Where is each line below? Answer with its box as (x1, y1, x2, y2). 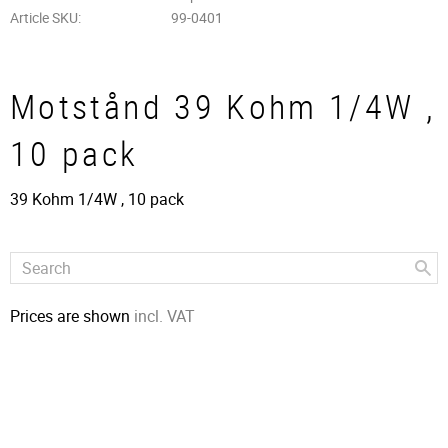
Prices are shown (10, 304, 134, 327)
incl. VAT (134, 304, 195, 327)
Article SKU (10, 8, 78, 28)
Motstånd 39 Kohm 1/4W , (10, 84, 437, 130)
